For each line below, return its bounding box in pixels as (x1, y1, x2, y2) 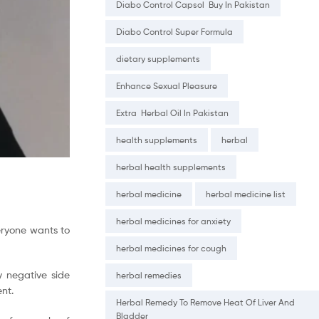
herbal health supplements (116, 162, 226, 173)
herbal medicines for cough (116, 243, 226, 254)
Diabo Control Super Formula (116, 26, 233, 38)
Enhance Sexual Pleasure (116, 80, 217, 92)
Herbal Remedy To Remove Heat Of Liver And (116, 297, 295, 308)
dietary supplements (116, 53, 200, 65)
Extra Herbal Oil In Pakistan (116, 108, 229, 119)
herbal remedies (116, 270, 182, 281)
